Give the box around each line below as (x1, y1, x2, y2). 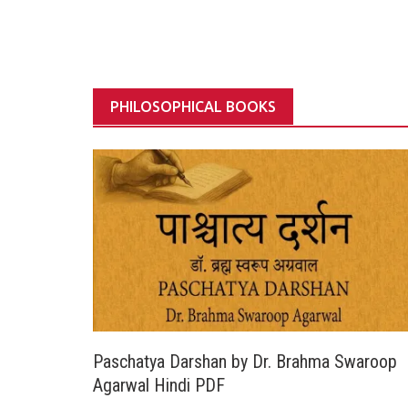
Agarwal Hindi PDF (93, 374, 225, 397)
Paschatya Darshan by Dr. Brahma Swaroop (93, 351, 397, 373)
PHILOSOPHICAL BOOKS (110, 98, 277, 115)
